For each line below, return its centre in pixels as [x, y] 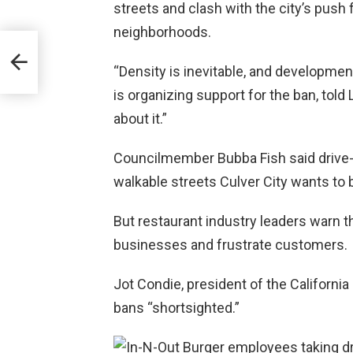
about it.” [140, 118]
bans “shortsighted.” [176, 307]
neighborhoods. [162, 32]
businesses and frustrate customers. [230, 244]
